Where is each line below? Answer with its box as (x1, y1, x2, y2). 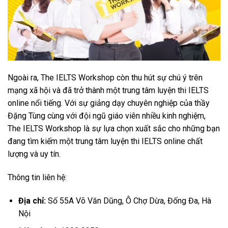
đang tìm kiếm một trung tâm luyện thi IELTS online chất (8, 136, 203, 147)
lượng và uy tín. (8, 149, 61, 159)
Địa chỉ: (18, 195, 46, 206)
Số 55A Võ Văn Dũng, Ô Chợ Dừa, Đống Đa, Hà (45, 195, 211, 206)
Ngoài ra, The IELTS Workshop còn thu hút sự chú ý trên (8, 73, 203, 83)
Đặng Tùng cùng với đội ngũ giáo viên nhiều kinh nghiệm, (8, 111, 206, 121)
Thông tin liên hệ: (8, 172, 69, 182)
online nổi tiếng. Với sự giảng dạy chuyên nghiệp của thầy (8, 98, 210, 108)
